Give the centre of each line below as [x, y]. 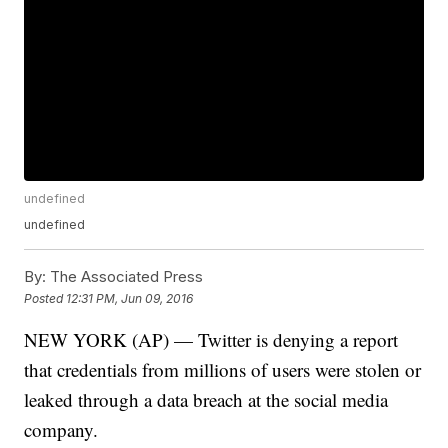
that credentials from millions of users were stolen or [223, 370]
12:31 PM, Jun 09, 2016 [130, 298]
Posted [45, 298]
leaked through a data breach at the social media [206, 400]
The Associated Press [125, 277]
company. [61, 430]
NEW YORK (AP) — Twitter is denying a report [211, 340]
